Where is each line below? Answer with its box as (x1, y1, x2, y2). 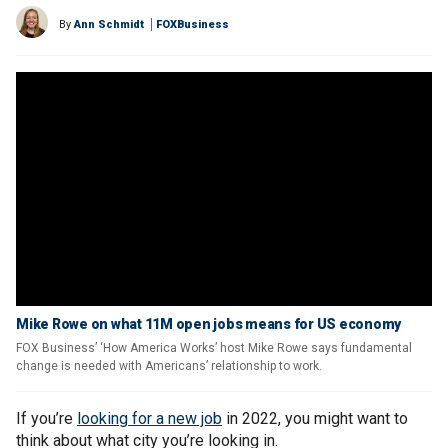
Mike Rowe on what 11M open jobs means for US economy (16, 316, 401, 332)
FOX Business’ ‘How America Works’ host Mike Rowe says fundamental (16, 341, 412, 355)
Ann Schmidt (74, 18, 144, 31)
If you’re (16, 409, 77, 428)
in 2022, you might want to (222, 409, 408, 428)
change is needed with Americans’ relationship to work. (16, 359, 322, 373)
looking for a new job (77, 409, 222, 428)
